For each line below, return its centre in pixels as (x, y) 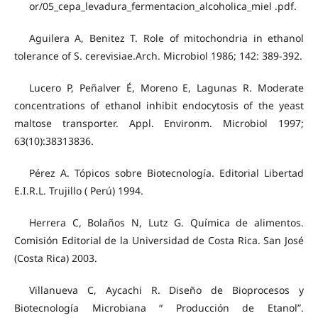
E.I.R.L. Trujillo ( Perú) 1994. (78, 190)
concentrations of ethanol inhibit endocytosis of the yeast (159, 105)
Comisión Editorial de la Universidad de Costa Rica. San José (159, 240)
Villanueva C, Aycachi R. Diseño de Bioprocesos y (166, 290)
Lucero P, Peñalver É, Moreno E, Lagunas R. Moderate (166, 87)
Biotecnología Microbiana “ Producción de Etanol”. (159, 307)
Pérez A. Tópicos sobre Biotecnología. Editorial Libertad (166, 172)
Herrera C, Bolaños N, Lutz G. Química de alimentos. (166, 222)
